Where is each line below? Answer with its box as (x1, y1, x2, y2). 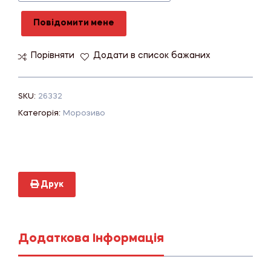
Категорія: (18, 109, 63, 117)
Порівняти (31, 51, 74, 60)
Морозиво (63, 109, 105, 117)
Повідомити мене (33, 19, 114, 28)
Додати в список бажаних (93, 51, 211, 60)
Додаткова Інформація (18, 232, 164, 245)
